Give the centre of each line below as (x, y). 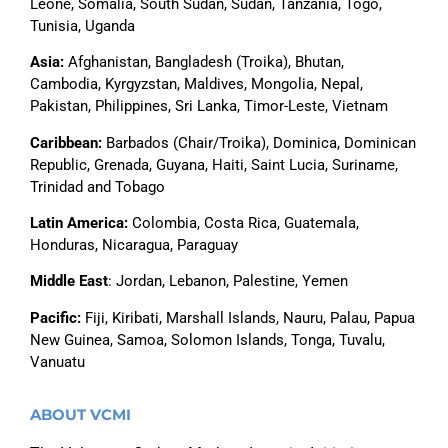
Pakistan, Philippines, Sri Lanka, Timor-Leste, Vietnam (209, 106)
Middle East (69, 281)
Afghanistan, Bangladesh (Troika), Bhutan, (204, 62)
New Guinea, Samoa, (100, 339)
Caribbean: (66, 142)
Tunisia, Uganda (82, 25)
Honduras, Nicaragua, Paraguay (134, 244)
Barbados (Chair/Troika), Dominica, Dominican (259, 142)
